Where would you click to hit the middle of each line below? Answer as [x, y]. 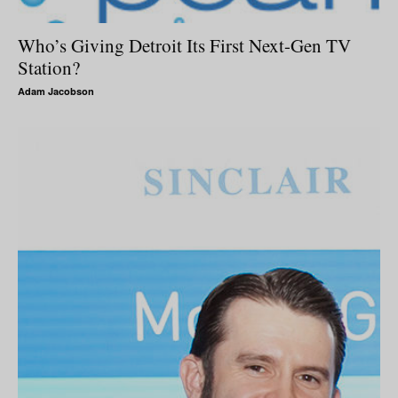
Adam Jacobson [56, 91]
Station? [49, 67]
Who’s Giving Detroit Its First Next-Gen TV [184, 45]
